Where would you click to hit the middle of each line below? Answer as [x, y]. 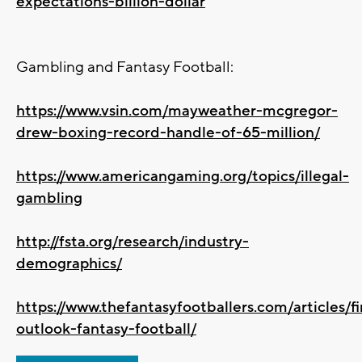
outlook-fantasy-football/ [106, 328]
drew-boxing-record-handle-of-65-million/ [168, 132]
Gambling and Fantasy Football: [125, 67]
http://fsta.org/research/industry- [133, 241]
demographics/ [69, 263]
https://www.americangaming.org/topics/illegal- [183, 176]
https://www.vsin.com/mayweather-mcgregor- [177, 110]
